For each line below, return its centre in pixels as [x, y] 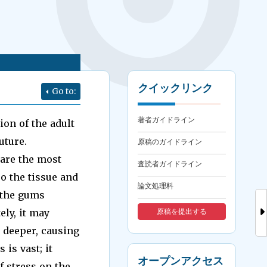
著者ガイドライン [167, 120]
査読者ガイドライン [170, 164]
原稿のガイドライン [170, 142]
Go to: [64, 91]
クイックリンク [176, 88]
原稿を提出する [182, 212]
